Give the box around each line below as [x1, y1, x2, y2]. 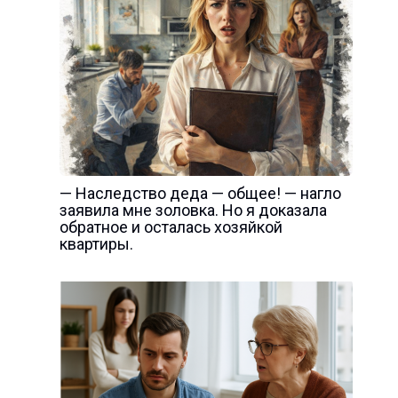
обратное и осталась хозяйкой [59, 217, 283, 236]
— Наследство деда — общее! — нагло [59, 183, 341, 203]
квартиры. [59, 234, 133, 253]
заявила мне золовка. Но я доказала [59, 200, 327, 219]
